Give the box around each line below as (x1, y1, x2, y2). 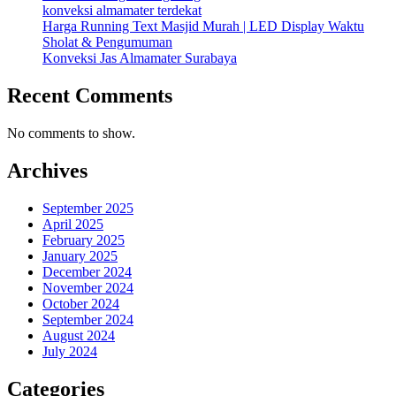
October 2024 (42, 295, 119, 311)
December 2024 (42, 263, 132, 279)
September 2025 (42, 200, 133, 216)
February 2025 (42, 232, 125, 247)
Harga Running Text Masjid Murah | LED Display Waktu (42, 19, 364, 34)
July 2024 (42, 343, 97, 359)
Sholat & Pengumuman (42, 34, 172, 50)
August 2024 (42, 327, 115, 343)
